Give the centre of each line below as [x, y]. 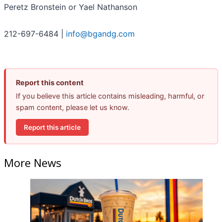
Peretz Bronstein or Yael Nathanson [71, 7]
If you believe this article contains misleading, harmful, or [110, 96]
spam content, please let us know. [73, 108]
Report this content [50, 83]
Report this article [52, 127]
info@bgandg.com [100, 34]
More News [33, 162]
